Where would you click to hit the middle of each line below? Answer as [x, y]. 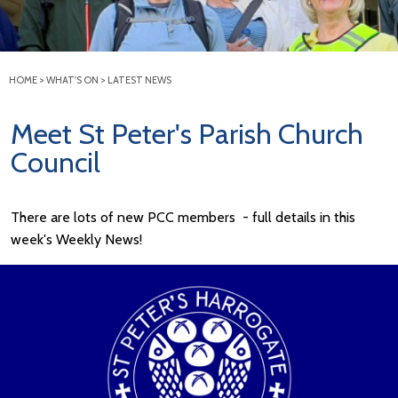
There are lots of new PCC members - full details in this [183, 218]
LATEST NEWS [139, 80]
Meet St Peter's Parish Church [187, 133]
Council [56, 162]
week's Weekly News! [76, 240]
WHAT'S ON [72, 80]
